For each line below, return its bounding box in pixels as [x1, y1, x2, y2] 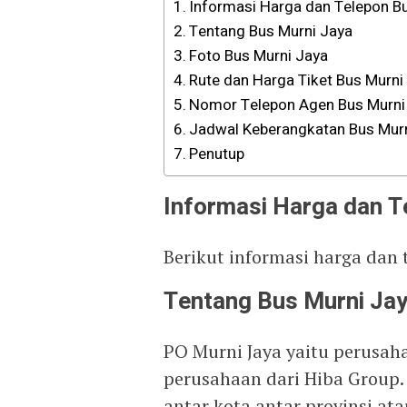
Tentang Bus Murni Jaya [189, 20, 353, 43]
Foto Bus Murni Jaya [189, 45, 329, 67]
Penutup [189, 143, 245, 165]
